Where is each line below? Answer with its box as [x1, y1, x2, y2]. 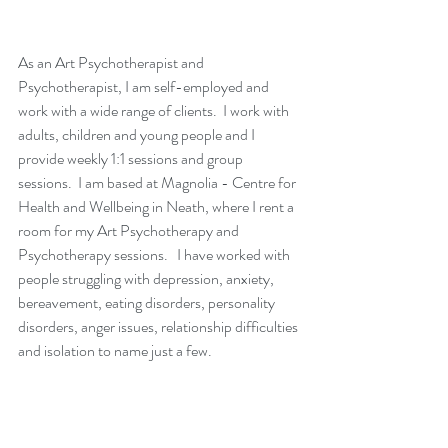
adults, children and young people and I [18, 122, 258, 146]
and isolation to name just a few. [18, 338, 212, 362]
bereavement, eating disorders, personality [18, 290, 278, 314]
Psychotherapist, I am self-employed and [18, 74, 272, 98]
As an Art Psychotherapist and [18, 50, 207, 74]
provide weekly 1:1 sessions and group [18, 146, 246, 170]
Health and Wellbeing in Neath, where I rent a [18, 194, 297, 218]
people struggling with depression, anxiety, [18, 266, 277, 290]
